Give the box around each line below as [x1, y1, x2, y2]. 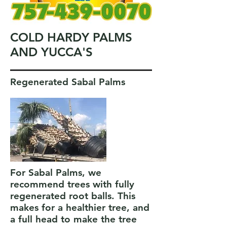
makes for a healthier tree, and [10, 202, 149, 213]
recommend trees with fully [10, 178, 134, 190]
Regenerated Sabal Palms [10, 76, 125, 88]
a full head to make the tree [10, 213, 137, 225]
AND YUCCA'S [10, 45, 93, 59]
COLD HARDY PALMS [10, 30, 132, 45]
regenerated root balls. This [10, 190, 135, 202]
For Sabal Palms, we [10, 167, 101, 178]
